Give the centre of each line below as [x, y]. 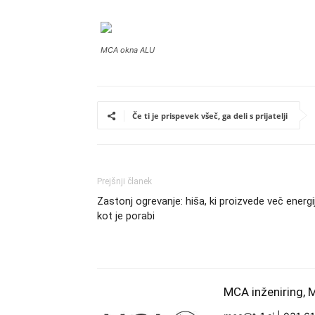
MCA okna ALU [128, 50]
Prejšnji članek [124, 181]
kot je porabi [126, 216]
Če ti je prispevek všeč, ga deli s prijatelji [210, 116]
